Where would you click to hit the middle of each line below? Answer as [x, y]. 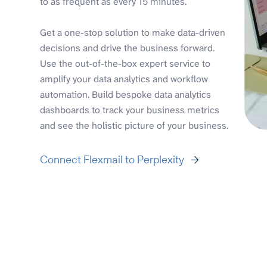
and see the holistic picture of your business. [134, 125]
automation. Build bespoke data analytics [126, 94]
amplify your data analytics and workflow [124, 79]
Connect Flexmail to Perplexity [112, 159]
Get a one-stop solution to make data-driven [133, 32]
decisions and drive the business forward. [128, 48]
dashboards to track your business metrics [130, 110]
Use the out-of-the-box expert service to [125, 63]
